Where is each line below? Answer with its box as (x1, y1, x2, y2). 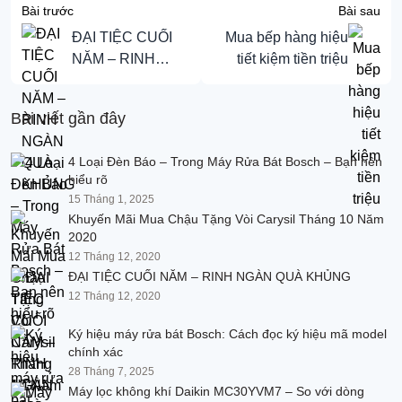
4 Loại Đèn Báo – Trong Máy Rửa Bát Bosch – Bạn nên (68, 153, 382, 169)
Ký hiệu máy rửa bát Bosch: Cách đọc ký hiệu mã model (68, 326, 387, 341)
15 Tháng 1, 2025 (68, 192, 154, 205)
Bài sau (338, 3, 380, 18)
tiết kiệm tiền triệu (237, 50, 348, 66)
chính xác (68, 344, 123, 359)
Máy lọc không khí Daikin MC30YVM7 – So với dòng (68, 383, 364, 398)
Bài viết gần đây (11, 109, 126, 127)
